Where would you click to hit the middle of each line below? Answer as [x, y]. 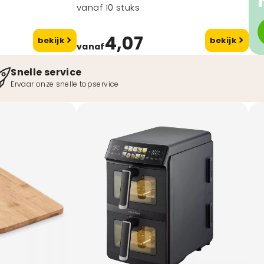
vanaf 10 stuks [108, 7]
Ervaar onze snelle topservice [65, 84]
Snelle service [46, 72]
